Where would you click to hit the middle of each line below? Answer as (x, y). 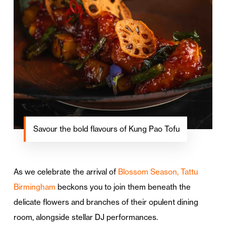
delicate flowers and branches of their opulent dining (106, 202)
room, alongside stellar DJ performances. (86, 217)
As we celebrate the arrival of (66, 172)
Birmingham (34, 187)
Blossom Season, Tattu (158, 172)
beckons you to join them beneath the (123, 187)
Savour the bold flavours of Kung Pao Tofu (106, 129)
